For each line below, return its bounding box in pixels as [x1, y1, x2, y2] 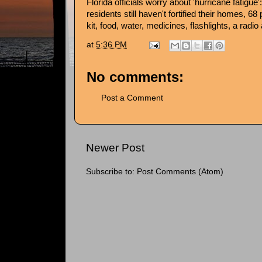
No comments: [87, 68, 184, 85]
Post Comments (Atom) [137, 167, 223, 177]
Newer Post [86, 142, 144, 154]
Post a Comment [101, 94, 163, 102]
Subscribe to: [86, 167, 137, 177]
